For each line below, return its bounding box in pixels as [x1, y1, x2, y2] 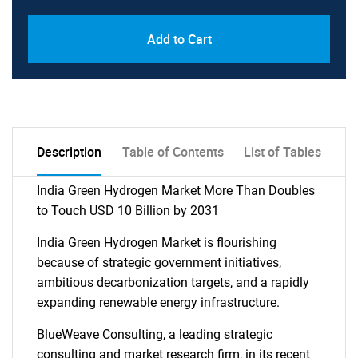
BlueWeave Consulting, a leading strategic [37, 327, 272, 342]
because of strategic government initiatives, [37, 255, 281, 270]
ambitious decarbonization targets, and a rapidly [37, 275, 309, 290]
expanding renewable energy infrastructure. [37, 295, 280, 310]
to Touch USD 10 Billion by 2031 [37, 203, 219, 218]
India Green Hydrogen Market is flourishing [37, 235, 276, 250]
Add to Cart [146, 30, 212, 48]
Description [37, 143, 101, 161]
